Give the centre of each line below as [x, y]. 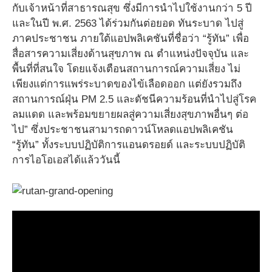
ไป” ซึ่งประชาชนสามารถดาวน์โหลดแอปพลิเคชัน [123, 130]
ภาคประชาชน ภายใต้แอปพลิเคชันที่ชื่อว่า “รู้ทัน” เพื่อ [131, 39]
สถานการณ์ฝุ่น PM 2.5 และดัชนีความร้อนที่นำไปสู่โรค [134, 99]
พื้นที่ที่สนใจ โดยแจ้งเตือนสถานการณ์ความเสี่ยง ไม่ [126, 69]
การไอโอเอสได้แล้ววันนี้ [66, 160]
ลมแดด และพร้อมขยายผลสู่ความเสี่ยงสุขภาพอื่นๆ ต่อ [130, 114]
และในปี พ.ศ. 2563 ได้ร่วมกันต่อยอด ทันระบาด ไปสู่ [128, 23]
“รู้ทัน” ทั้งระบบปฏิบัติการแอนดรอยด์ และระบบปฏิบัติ [129, 145]
